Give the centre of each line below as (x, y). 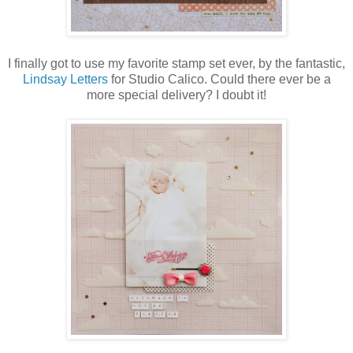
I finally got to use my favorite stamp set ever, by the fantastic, (176, 64)
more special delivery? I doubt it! (176, 95)
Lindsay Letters (65, 80)
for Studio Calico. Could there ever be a (219, 80)
